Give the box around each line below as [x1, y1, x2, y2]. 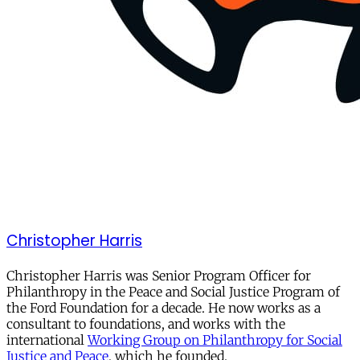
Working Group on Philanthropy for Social [88, 331, 342, 348]
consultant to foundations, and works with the [6, 315, 285, 332]
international [6, 331, 88, 348]
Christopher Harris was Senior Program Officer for [6, 267, 311, 284]
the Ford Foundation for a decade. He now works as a [6, 299, 321, 316]
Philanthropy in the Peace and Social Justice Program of [6, 283, 340, 300]
